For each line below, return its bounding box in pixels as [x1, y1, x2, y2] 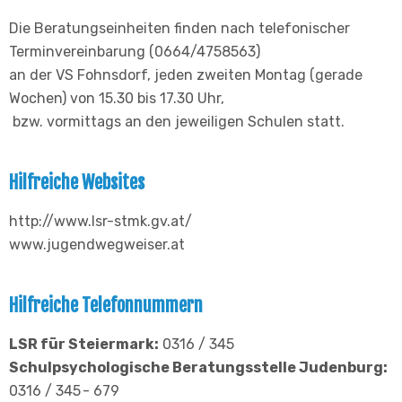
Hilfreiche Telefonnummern [9, 294, 203, 318]
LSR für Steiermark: [9, 336, 159, 354]
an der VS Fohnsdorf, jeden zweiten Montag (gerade [9, 66, 363, 84]
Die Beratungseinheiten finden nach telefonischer [9, 20, 350, 38]
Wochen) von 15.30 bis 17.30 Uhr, [9, 90, 224, 108]
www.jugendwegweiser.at [9, 236, 188, 254]
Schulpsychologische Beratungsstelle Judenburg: [9, 359, 388, 377]
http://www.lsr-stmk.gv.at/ [9, 213, 197, 231]
